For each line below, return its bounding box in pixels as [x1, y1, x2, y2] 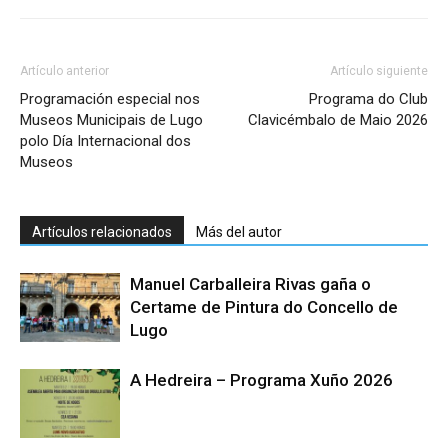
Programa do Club [309, 90, 428, 109]
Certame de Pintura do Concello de [130, 297, 398, 318]
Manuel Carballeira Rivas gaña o [130, 274, 371, 295]
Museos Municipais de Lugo [20, 111, 203, 130]
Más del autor [196, 224, 282, 241]
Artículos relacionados [32, 224, 172, 241]
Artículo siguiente [330, 64, 428, 79]
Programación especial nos [20, 90, 200, 109]
